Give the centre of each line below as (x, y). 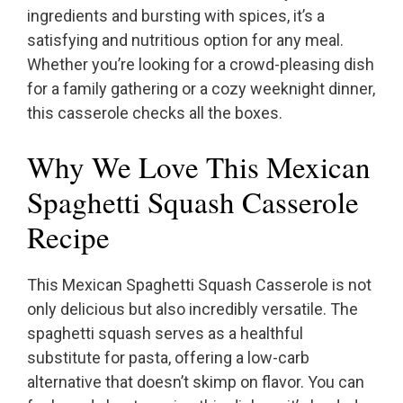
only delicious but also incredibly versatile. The (193, 309)
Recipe (68, 237)
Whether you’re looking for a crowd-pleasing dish (201, 65)
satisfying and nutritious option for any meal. (185, 40)
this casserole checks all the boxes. (155, 113)
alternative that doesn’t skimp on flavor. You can (196, 382)
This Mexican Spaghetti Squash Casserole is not (199, 285)
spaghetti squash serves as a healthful (165, 334)
